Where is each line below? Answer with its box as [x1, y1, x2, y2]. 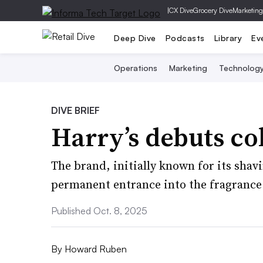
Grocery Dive [193, 6, 232, 15]
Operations [113, 63, 157, 73]
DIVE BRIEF [51, 104, 100, 116]
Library [214, 32, 242, 43]
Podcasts [165, 32, 205, 43]
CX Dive [169, 6, 193, 15]
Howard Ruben [62, 242, 127, 255]
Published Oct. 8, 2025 [51, 205, 147, 217]
